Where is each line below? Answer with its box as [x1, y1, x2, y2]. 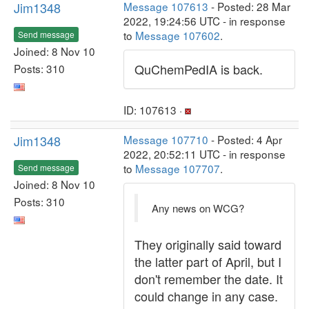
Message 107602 [135, 28, 220, 43]
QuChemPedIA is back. [134, 60, 263, 78]
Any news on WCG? [152, 201, 244, 215]
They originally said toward [134, 235, 281, 253]
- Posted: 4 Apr [208, 132, 282, 147]
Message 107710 [123, 132, 208, 147]
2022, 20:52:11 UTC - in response [123, 146, 286, 161]
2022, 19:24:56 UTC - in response [123, 13, 286, 28]
